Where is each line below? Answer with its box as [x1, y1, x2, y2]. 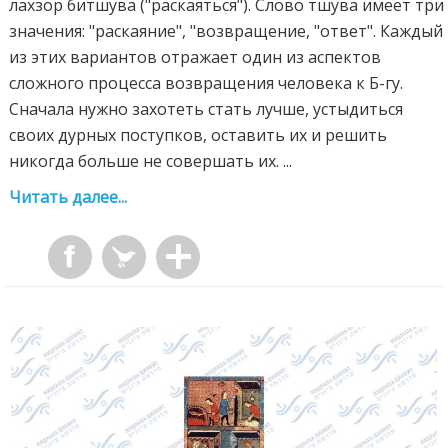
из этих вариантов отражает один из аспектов [9, 45, 382, 68]
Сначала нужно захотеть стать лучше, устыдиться [9, 97, 404, 120]
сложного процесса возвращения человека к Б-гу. [9, 71, 404, 94]
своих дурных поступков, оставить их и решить [9, 123, 388, 146]
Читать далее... [9, 185, 128, 208]
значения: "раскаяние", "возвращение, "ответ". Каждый [9, 19, 444, 42]
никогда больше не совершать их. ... [9, 149, 293, 172]
